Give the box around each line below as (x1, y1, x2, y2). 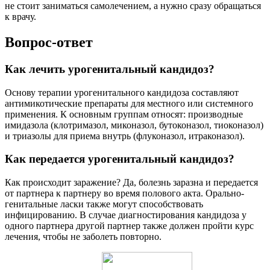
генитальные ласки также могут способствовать (5, 199, 203, 210)
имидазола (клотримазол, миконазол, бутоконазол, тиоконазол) (5, 119, 263, 130)
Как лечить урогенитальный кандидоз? (5, 62, 215, 75)
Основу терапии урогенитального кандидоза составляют (5, 87, 239, 98)
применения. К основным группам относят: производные (5, 108, 243, 119)
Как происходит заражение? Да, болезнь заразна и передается (5, 177, 258, 188)
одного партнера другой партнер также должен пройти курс (5, 221, 254, 231)
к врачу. (5, 11, 36, 22)
